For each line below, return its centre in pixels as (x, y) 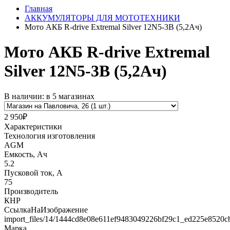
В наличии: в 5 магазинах (49, 96)
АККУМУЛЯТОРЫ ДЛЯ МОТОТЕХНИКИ (102, 18)
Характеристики (33, 126)
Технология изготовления (50, 136)
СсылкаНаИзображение (46, 209)
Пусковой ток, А (33, 172)
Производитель (31, 191)
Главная (39, 8)
